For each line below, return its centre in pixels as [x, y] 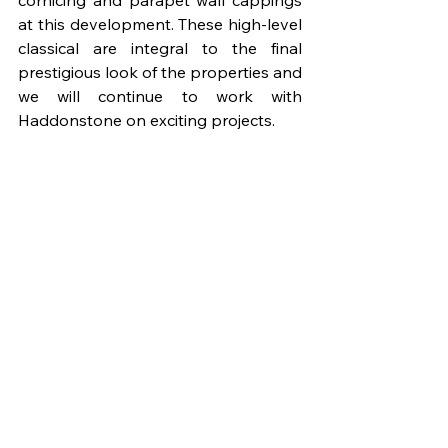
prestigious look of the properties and [160, 72]
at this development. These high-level [160, 24]
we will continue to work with [160, 96]
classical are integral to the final [160, 48]
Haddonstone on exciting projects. [146, 120]
